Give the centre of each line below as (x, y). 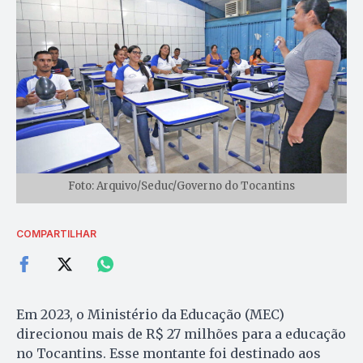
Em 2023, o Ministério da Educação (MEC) (150, 314)
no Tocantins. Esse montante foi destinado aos (169, 353)
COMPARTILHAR (56, 233)
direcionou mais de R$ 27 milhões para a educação (181, 333)
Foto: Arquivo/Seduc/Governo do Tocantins (181, 186)
